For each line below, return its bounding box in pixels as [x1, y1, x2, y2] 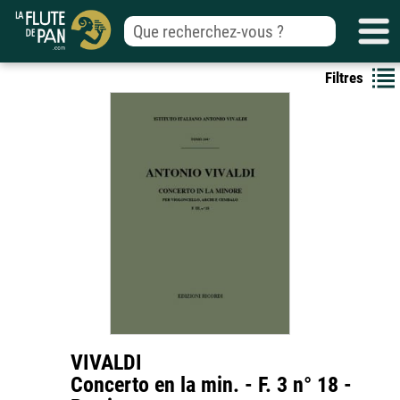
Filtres [325, 69, 363, 87]
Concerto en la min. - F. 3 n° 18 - [71, 372, 352, 397]
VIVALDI [71, 350, 142, 375]
